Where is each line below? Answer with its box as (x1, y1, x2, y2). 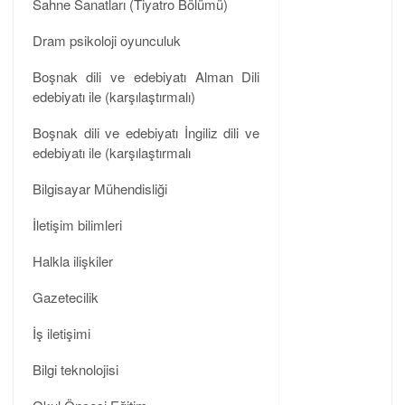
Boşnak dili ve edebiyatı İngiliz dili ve (32, 122, 260, 142)
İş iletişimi (32, 323, 90, 343)
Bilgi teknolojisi (32, 359, 118, 379)
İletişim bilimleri (32, 214, 122, 234)
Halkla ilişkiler (32, 250, 113, 270)
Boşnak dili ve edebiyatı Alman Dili (32, 66, 260, 86)
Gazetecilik (32, 287, 99, 306)
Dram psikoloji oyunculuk (32, 30, 181, 50)
